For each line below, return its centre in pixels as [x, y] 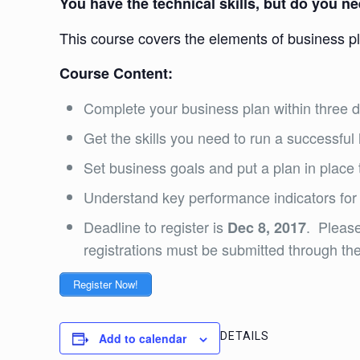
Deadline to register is [156, 227]
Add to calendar [143, 338]
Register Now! [106, 284]
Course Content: [119, 73]
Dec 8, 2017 [267, 227]
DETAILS [245, 336]
